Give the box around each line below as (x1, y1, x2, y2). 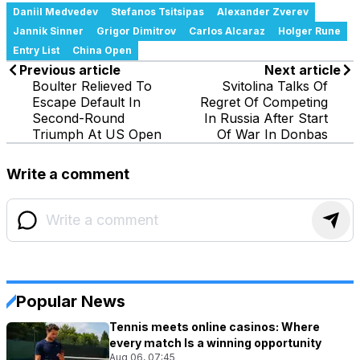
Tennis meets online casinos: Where (109, 319, 320, 333)
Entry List (13, 43, 59, 56)
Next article (264, 61, 341, 78)
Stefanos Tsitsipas (111, 5, 204, 18)
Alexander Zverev (217, 5, 309, 18)
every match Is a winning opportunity (109, 335, 321, 350)
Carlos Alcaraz (189, 24, 265, 37)
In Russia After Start (204, 109, 328, 126)
